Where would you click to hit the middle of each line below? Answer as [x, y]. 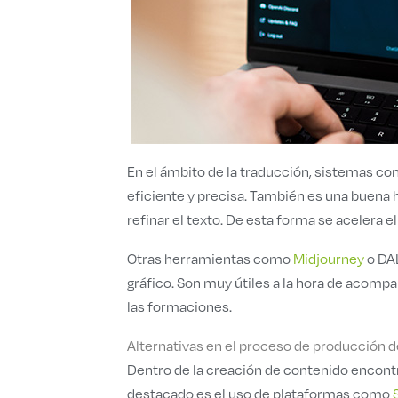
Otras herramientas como [210, 258]
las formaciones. [179, 306]
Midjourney [329, 258]
